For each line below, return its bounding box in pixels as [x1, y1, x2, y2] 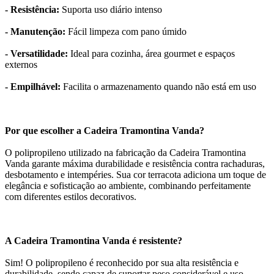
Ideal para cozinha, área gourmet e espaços [70, 48, 235, 59]
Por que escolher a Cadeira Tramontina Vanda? [5, 125, 204, 136]
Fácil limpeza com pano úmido [65, 26, 187, 37]
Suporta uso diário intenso [59, 4, 162, 15]
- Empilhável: [5, 81, 61, 92]
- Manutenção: [5, 26, 65, 37]
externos [5, 59, 37, 70]
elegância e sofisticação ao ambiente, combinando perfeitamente [5, 180, 251, 191]
